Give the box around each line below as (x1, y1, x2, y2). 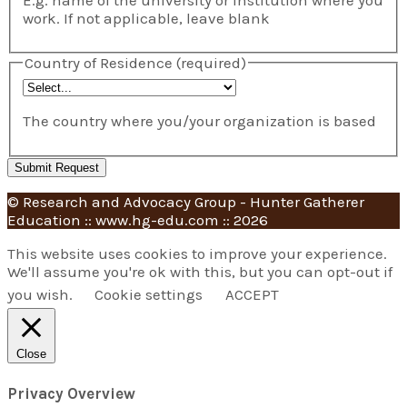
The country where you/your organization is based (22, 112, 376, 131)
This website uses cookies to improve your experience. (7, 244, 387, 263)
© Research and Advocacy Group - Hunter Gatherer (7, 193, 364, 211)
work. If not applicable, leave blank (22, 8, 270, 27)
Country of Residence (24, 54, 176, 73)
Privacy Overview (7, 383, 135, 402)
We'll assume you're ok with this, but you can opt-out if (7, 263, 392, 281)
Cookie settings (94, 285, 203, 303)
